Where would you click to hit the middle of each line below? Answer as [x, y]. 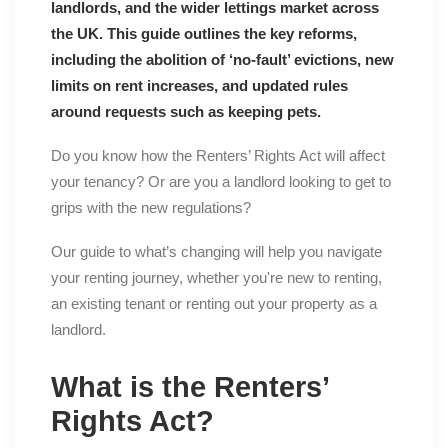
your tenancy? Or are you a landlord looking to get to [221, 182]
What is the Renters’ [189, 387]
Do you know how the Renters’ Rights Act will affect [218, 156]
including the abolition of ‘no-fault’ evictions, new [222, 60]
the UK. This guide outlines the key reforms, [204, 34]
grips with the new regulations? [151, 208]
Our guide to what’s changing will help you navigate [216, 252]
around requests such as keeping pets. [186, 112]
